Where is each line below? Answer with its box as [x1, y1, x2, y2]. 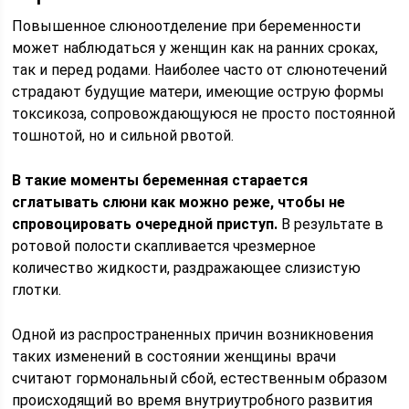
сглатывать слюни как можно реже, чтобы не [12, 194, 346, 211]
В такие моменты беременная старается [12, 172, 309, 189]
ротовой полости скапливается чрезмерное [12, 237, 317, 255]
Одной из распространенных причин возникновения [12, 326, 374, 343]
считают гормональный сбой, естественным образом [12, 370, 388, 387]
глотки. [12, 281, 62, 299]
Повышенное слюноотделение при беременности [12, 17, 362, 35]
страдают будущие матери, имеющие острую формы [12, 83, 385, 100]
